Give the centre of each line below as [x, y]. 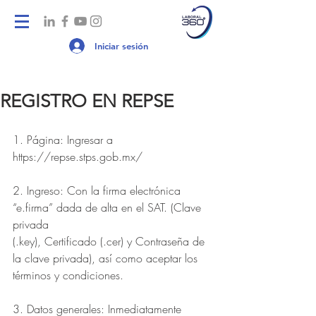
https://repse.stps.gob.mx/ [78, 157]
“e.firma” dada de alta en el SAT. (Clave [109, 207]
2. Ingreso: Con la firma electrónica [98, 190]
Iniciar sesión [121, 46]
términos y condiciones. [68, 275]
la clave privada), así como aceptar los [105, 258]
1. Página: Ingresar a [65, 140]
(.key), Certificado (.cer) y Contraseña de [110, 241]
